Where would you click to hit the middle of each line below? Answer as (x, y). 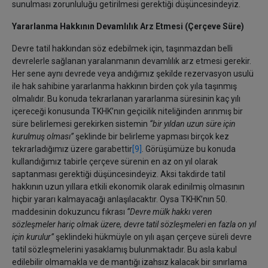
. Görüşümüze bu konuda (189, 149)
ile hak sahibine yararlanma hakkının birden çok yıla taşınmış (124, 86)
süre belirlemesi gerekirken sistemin (81, 124)
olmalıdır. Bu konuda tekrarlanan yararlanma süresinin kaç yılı (126, 99)
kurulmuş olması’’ (43, 136)
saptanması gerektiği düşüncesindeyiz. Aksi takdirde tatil (119, 174)
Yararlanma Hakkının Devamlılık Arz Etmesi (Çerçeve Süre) (128, 26)
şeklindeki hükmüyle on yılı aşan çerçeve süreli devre (153, 237)
